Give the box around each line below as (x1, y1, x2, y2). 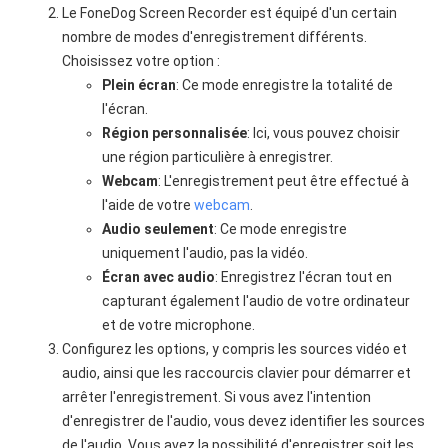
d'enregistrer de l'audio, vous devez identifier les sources (62, 413, 426, 429)
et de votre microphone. (102, 317, 256, 333)
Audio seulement (102, 221, 215, 237)
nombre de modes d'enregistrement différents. (62, 29, 368, 45)
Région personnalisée (102, 125, 248, 141)
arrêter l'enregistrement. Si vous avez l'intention (62, 389, 372, 405)
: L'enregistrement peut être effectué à (158, 173, 410, 189)
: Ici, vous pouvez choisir (247, 125, 401, 141)
